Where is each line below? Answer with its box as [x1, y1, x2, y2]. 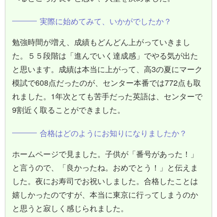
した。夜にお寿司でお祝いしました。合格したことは [12, 175, 198, 186]
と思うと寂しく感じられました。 [12, 202, 128, 214]
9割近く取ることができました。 [12, 104, 125, 115]
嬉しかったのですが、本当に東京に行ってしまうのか [12, 188, 198, 200]
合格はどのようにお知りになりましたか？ [40, 127, 187, 139]
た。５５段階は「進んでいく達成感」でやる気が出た [12, 49, 198, 61]
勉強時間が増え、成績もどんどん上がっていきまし [12, 36, 190, 47]
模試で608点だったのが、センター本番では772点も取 [12, 77, 201, 88]
